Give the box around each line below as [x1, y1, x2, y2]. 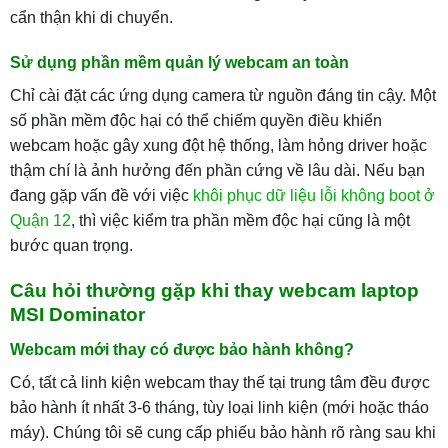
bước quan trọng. [9, 237, 133, 255]
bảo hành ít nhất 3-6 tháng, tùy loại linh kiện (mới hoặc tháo [9, 398, 429, 416]
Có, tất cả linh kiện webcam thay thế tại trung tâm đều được [9, 373, 430, 391]
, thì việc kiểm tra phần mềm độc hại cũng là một [70, 212, 410, 230]
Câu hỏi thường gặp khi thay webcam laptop [9, 280, 419, 302]
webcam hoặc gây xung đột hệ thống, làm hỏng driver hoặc [9, 137, 427, 155]
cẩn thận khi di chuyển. [9, 8, 173, 26]
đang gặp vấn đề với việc [9, 187, 193, 205]
